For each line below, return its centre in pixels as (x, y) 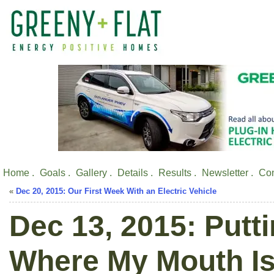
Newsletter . (228, 173)
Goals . (55, 173)
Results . (177, 173)
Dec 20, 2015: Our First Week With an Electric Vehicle (116, 191)
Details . (135, 173)
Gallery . (94, 173)
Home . (19, 173)
